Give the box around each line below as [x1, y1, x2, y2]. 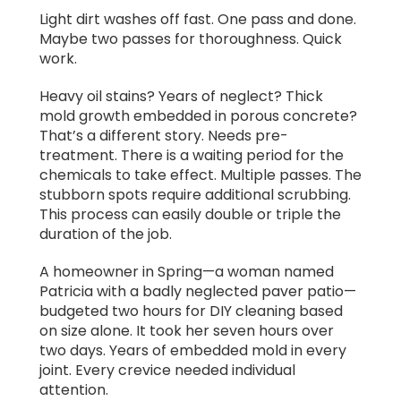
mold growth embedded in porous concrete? [39, 106, 357, 127]
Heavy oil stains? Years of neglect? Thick [39, 86, 323, 107]
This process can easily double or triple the [39, 204, 341, 226]
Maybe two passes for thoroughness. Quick [39, 29, 342, 50]
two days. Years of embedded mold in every [39, 340, 346, 362]
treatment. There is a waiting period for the [39, 145, 344, 166]
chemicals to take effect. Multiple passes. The [39, 165, 362, 186]
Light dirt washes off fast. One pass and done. [39, 9, 356, 30]
